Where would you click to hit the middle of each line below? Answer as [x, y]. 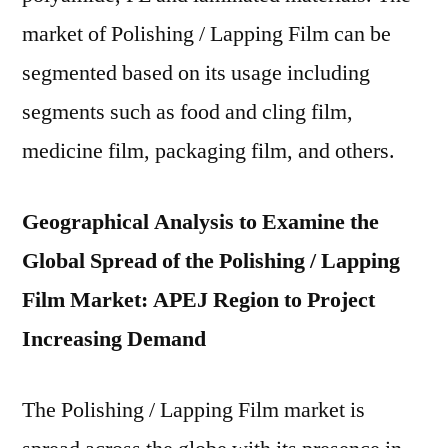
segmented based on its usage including [196, 73]
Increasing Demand [114, 339]
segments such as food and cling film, [187, 112]
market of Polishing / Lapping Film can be [206, 34]
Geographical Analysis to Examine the [200, 222]
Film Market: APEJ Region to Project [198, 300]
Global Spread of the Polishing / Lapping [211, 261]
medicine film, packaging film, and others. [208, 151]
